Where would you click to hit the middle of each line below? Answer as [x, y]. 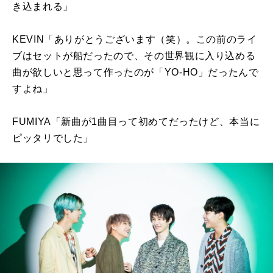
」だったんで [228, 72]
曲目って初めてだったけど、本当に [179, 121]
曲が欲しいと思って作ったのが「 [88, 72]
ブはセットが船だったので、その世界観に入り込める [134, 55]
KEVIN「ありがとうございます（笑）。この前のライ [135, 39]
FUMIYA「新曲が [52, 121]
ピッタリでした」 [53, 138]
